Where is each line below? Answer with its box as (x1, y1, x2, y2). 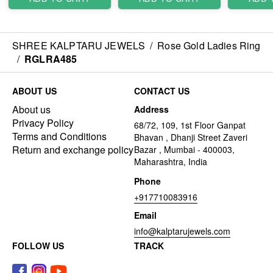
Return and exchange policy (12, 142, 133, 157)
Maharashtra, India (134, 155, 207, 168)
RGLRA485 (24, 51, 77, 66)
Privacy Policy (12, 115, 74, 130)
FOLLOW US (12, 239, 64, 252)
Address (134, 102, 169, 115)
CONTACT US (134, 84, 190, 97)
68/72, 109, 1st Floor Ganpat (134, 118, 246, 131)
